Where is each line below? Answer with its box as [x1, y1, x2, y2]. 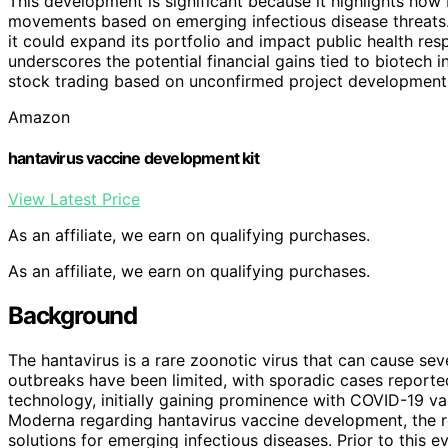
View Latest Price [8, 189, 140, 210]
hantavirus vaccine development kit [8, 147, 259, 168]
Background [8, 301, 137, 331]
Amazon [8, 106, 70, 127]
